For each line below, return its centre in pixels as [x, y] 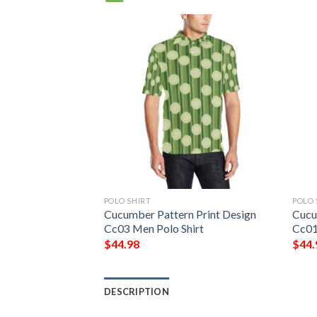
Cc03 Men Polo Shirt [154, 229]
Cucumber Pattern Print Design [180, 214]
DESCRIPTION [137, 292]
